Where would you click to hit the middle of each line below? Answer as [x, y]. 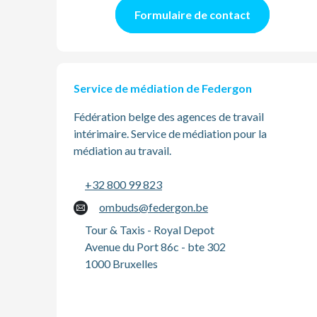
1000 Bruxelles [121, 264]
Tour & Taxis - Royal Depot [150, 230]
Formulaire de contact [192, 15]
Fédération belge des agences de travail [169, 116]
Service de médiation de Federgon [163, 88]
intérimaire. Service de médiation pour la [170, 133]
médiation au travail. [122, 150]
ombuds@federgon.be [154, 207]
